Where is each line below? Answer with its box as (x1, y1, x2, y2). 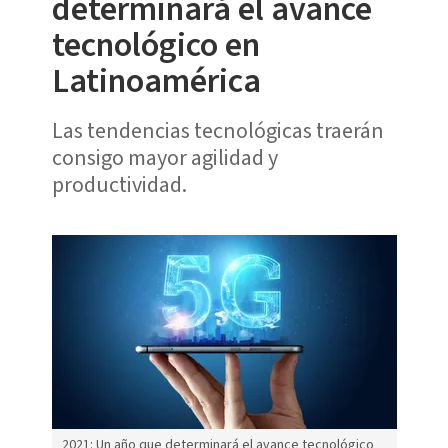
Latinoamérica (51, 56, 261, 106)
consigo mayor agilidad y (51, 141, 278, 174)
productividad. (51, 168, 187, 201)
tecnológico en (51, 20, 260, 70)
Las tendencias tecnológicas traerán (51, 114, 384, 147)
